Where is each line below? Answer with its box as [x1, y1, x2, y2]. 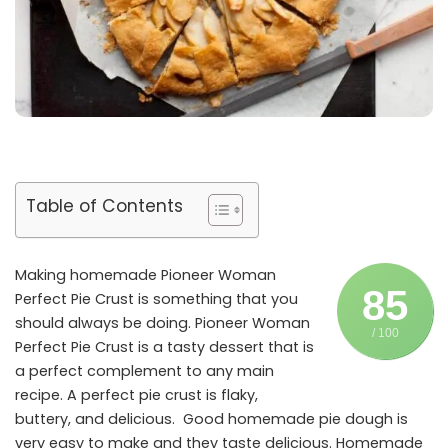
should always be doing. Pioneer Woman [15, 312, 310, 333]
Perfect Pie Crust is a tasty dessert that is [15, 336, 314, 357]
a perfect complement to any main [15, 360, 274, 381]
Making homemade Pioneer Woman [15, 264, 276, 285]
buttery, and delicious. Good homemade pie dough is [15, 408, 408, 429]
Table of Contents [26, 193, 183, 218]
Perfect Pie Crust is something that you [15, 288, 298, 309]
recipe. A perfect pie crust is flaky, [15, 384, 258, 405]
